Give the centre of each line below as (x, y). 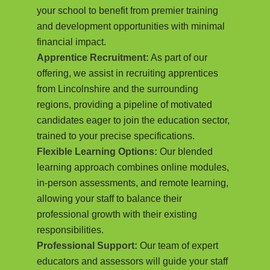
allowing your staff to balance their (110, 198)
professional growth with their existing (117, 214)
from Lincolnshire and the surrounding (118, 89)
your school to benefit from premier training (128, 10)
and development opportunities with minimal (131, 26)
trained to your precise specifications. (116, 136)
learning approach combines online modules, (133, 167)
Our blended (185, 151)
